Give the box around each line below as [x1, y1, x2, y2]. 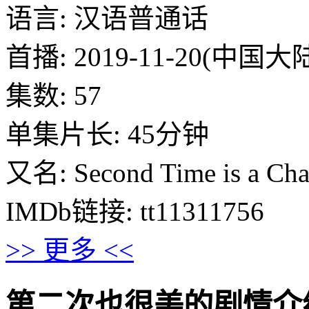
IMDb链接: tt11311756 [6, 196, 264, 226]
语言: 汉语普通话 [6, 3, 208, 33]
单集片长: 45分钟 [6, 119, 209, 149]
